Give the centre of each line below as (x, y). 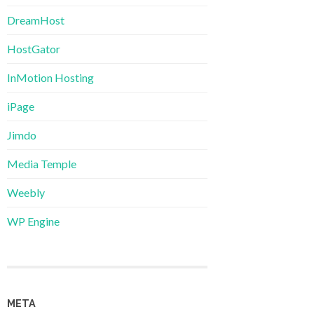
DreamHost (36, 20)
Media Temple (42, 164)
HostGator (34, 49)
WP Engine (33, 221)
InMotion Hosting (50, 78)
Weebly (26, 193)
